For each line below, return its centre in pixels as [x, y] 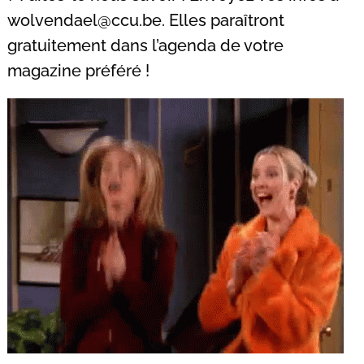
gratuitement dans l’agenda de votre [145, 46]
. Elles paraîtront [223, 21]
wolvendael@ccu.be [84, 21]
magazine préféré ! [78, 71]
